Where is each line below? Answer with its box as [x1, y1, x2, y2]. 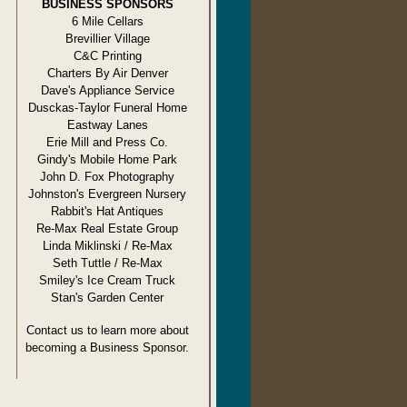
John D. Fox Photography [40, 170, 174, 184]
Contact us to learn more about [25, 323, 189, 337]
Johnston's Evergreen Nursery [28, 187, 186, 202]
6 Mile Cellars [71, 15, 144, 29]
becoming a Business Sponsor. [25, 340, 189, 354]
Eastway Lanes [66, 118, 148, 133]
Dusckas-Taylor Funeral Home [27, 101, 187, 115]
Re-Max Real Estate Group [36, 222, 178, 236]
